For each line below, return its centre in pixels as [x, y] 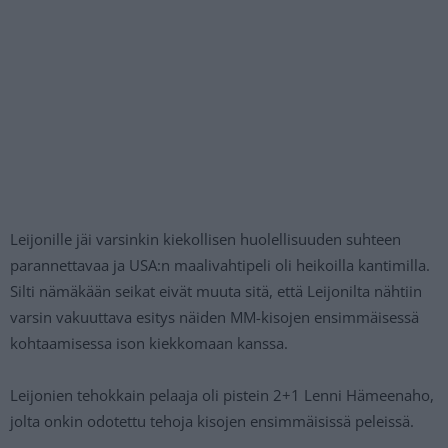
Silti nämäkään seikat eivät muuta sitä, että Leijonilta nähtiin [216, 291]
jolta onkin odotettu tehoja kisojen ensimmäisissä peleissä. [212, 421]
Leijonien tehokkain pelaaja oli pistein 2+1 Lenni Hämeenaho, [222, 395]
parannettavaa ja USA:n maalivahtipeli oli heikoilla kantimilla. [220, 265]
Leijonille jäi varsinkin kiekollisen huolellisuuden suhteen [205, 239]
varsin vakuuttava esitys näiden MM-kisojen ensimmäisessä [214, 317]
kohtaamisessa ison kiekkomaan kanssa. [149, 343]
